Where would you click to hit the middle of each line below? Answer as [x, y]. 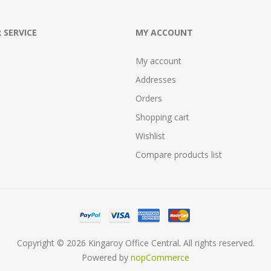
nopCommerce [160, 257]
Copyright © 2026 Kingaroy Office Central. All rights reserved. [135, 243]
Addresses [156, 80]
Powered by [106, 257]
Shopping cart [162, 117]
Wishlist [150, 136]
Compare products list [179, 155]
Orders [149, 98]
